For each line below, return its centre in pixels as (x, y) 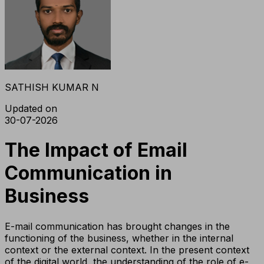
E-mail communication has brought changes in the (117, 226)
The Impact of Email (96, 150)
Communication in (88, 173)
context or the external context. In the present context (127, 250)
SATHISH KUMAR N (52, 87)
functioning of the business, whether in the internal (119, 238)
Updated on (31, 108)
